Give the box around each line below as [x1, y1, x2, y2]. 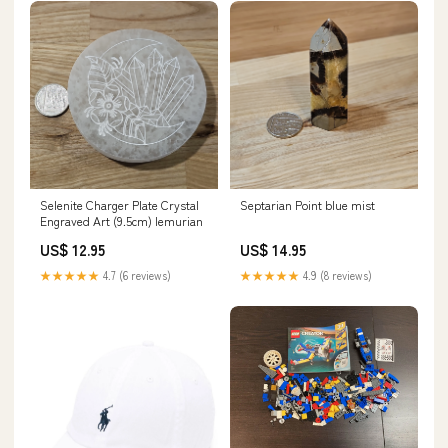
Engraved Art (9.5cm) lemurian [40, 211, 203, 229]
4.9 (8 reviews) [300, 266, 372, 283]
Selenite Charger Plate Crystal [40, 195, 199, 213]
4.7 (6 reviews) [100, 266, 171, 283]
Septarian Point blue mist [240, 195, 375, 213]
